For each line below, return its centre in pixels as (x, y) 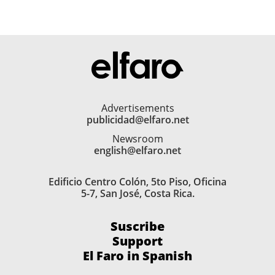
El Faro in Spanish (137, 256)
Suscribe (137, 227)
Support (137, 241)
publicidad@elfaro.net (137, 120)
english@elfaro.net (137, 151)
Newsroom (137, 139)
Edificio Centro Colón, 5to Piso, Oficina (137, 182)
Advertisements (137, 108)
